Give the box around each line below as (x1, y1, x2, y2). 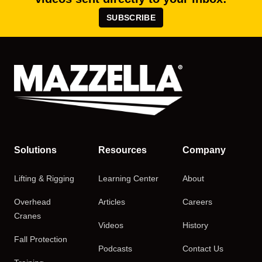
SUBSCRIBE (106, 12, 156, 22)
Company (182, 144, 226, 155)
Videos (98, 220, 123, 230)
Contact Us (182, 243, 223, 253)
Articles (98, 196, 125, 206)
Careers (182, 196, 212, 206)
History (182, 220, 208, 230)
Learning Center (98, 173, 158, 183)
